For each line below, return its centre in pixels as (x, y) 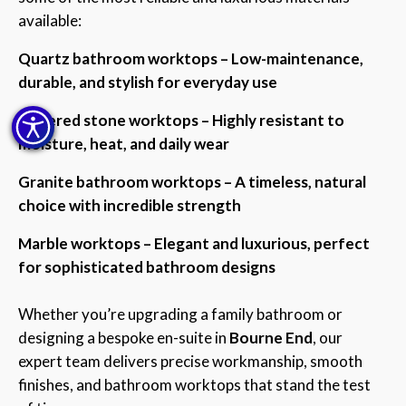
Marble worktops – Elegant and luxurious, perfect (194, 243)
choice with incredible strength (130, 205)
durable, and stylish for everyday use (148, 82)
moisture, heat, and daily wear (124, 143)
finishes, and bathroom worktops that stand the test (194, 384)
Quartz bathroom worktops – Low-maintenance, (191, 58)
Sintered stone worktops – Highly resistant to (181, 120)
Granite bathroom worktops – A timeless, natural (192, 181)
